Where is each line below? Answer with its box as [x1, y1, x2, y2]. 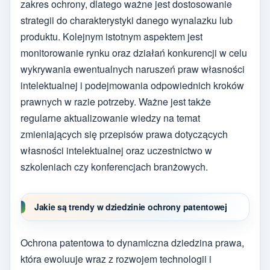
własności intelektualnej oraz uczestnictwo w [20, 143, 212, 158]
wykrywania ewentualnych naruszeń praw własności [20, 62, 245, 77]
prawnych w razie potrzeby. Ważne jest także [20, 95, 211, 109]
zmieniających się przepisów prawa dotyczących [20, 127, 228, 142]
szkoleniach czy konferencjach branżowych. [20, 160, 208, 174]
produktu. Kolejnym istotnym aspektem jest [20, 30, 202, 44]
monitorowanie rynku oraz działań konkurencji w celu [20, 46, 247, 60]
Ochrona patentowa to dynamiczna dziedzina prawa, [20, 235, 244, 250]
